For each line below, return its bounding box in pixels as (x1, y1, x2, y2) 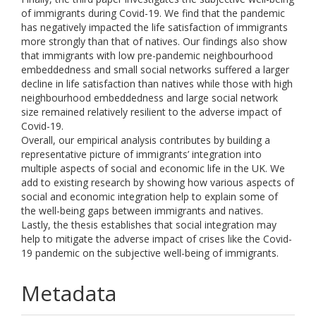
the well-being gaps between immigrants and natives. (21, 204, 263, 217)
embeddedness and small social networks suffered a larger (21, 63, 289, 76)
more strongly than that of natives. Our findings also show (21, 35, 287, 48)
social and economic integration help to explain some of (21, 190, 278, 203)
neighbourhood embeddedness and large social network (21, 91, 278, 104)
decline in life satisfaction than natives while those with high (21, 77, 293, 90)
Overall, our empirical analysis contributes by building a (21, 133, 270, 147)
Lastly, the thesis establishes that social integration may (21, 218, 276, 231)
